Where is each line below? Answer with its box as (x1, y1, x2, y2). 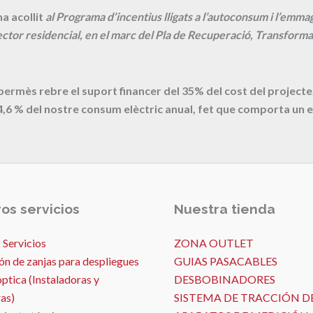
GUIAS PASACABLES (174, 254, 277, 268)
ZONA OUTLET (174, 236, 254, 250)
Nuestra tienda (174, 201, 275, 217)
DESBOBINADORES (174, 272, 275, 286)
